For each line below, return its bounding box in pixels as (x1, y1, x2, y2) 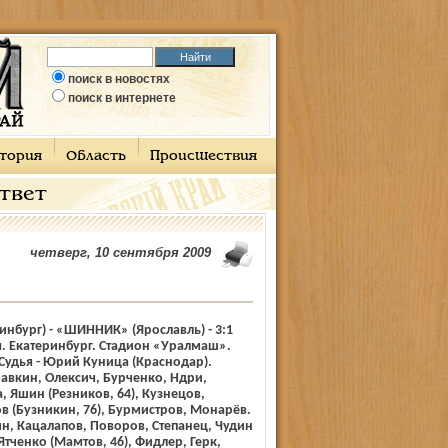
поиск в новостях (68, 72, 170, 86)
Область (65, 150, 126, 163)
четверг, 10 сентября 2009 (29, 245, 211, 260)
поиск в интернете (68, 91, 176, 105)
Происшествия (149, 150, 257, 163)
